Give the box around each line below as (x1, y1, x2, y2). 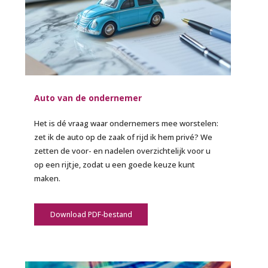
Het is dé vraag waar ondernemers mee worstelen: (34, 118, 219, 129)
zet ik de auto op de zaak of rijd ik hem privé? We (34, 132, 213, 143)
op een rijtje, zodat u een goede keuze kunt (34, 159, 196, 170)
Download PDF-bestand (50, 209, 132, 220)
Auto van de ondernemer (34, 92, 142, 104)
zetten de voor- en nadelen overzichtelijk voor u (34, 145, 211, 157)
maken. (34, 173, 61, 184)
